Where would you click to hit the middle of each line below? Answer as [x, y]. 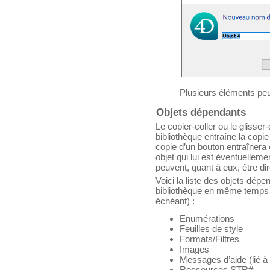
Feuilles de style [211, 228]
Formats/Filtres [209, 239]
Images [194, 249]
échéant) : [175, 201]
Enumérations [207, 218]
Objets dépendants [201, 112]
